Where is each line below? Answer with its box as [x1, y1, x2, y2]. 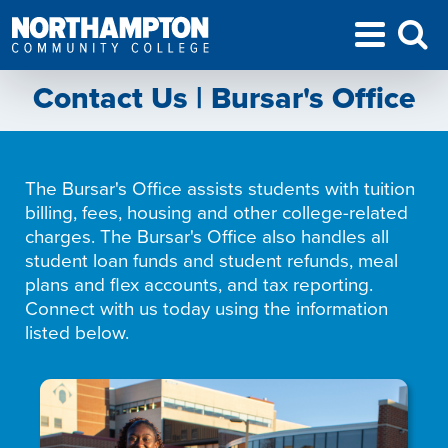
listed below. [25, 318, 129, 345]
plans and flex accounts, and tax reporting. [25, 270, 373, 297]
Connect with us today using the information [25, 294, 388, 321]
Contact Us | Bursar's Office [33, 76, 415, 119]
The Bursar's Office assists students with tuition [25, 174, 415, 201]
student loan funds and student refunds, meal [25, 246, 398, 273]
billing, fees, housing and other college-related [25, 198, 408, 225]
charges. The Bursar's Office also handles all [25, 222, 389, 249]
